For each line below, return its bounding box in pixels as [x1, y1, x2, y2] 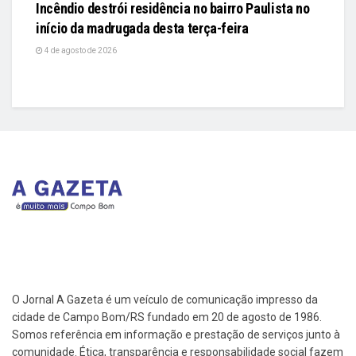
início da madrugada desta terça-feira [36, 19, 249, 37]
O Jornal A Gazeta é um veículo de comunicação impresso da [12, 293, 318, 307]
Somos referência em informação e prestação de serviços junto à [12, 328, 340, 342]
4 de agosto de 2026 [43, 45, 117, 55]
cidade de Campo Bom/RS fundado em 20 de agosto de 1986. [12, 311, 322, 324]
